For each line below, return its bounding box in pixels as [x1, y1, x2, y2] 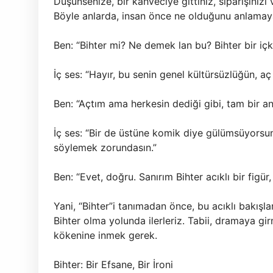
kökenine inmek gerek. [54, 229, 157, 241]
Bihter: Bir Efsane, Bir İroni [54, 258, 173, 271]
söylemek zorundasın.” [54, 141, 157, 154]
